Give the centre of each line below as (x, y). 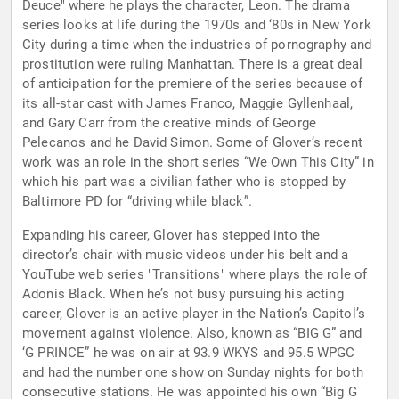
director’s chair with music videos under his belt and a (186, 255)
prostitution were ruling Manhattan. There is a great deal (193, 65)
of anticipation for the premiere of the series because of (193, 84)
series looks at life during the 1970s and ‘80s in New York (197, 25)
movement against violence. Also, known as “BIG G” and (192, 334)
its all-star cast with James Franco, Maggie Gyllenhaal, (188, 104)
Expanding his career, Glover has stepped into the (171, 236)
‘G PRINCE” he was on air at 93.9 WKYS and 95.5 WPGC (189, 353)
